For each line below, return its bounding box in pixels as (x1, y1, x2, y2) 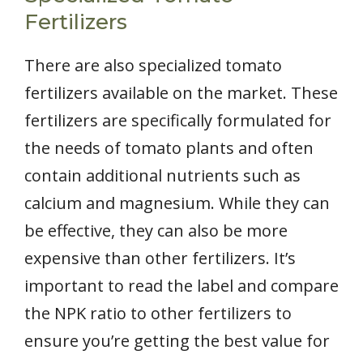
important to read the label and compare (24, 274, 339, 297)
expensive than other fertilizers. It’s (24, 246, 296, 269)
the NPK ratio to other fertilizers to (24, 301, 292, 324)
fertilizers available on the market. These (24, 81, 338, 104)
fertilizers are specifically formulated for (24, 109, 331, 131)
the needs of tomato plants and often (24, 136, 314, 159)
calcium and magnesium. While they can (24, 191, 330, 214)
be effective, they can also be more (24, 219, 288, 241)
